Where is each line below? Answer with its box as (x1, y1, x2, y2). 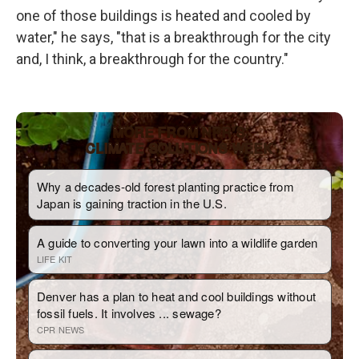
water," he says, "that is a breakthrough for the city (16, 29, 331, 46)
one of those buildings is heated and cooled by (16, 7, 311, 25)
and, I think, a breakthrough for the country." (16, 50, 288, 68)
